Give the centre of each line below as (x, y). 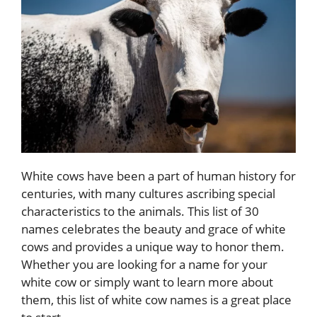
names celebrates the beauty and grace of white (154, 229)
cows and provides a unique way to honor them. (153, 247)
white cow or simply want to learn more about (147, 282)
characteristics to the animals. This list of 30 (140, 211)
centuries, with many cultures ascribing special (148, 194)
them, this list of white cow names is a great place (156, 300)
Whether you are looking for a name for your (144, 264)
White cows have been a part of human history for (158, 176)
